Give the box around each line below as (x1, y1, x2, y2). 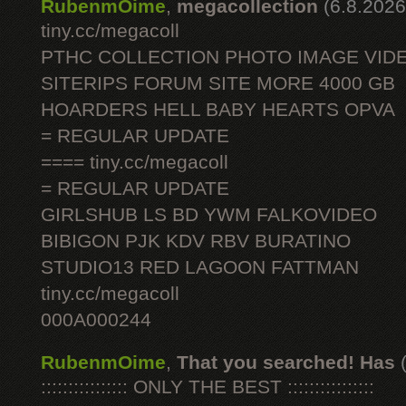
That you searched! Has (177, 352, 395, 373)
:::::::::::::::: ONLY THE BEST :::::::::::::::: (41, 376, 374, 398)
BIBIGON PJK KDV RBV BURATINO (41, 230, 351, 252)
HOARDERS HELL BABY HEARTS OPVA (41, 99, 395, 121)
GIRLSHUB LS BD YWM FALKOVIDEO (41, 204, 377, 226)
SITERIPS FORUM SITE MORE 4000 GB (41, 72, 395, 94)
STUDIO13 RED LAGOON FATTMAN (41, 256, 359, 278)
